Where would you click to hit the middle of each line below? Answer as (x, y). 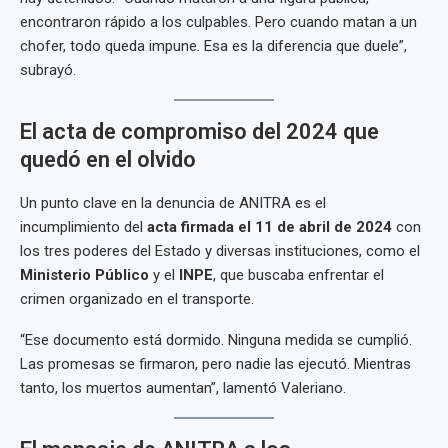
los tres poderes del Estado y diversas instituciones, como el (220, 251)
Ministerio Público (84, 275)
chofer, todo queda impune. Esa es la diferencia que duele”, (213, 46)
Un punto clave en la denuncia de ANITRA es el (173, 203)
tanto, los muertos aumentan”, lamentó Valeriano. (183, 388)
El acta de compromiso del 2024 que (199, 131)
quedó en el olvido (108, 159)
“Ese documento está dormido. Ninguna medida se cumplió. (216, 340)
